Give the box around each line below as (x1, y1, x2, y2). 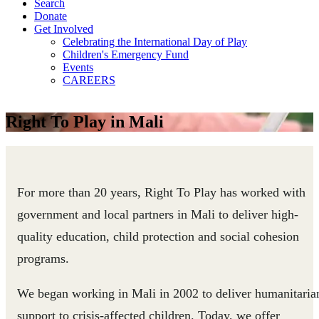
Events (63, 61, 93, 73)
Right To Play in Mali (6, 112, 164, 131)
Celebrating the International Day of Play (63, 36, 247, 48)
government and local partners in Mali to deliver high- (17, 206, 298, 221)
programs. (17, 251, 69, 266)
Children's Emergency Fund (63, 48, 189, 61)
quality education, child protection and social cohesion (17, 229, 299, 244)
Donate (34, 10, 67, 22)
